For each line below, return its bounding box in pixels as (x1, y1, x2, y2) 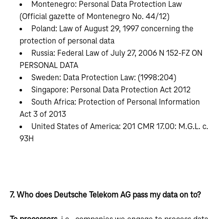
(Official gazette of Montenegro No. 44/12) (20, 12, 170, 21)
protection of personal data (20, 37, 114, 45)
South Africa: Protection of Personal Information (31, 98, 200, 107)
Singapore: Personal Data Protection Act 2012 (31, 86, 191, 94)
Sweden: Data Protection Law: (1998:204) (31, 73, 176, 82)
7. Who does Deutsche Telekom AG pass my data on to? (10, 191, 201, 199)
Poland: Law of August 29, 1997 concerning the (31, 24, 194, 33)
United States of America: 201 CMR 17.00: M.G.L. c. (31, 122, 208, 131)
